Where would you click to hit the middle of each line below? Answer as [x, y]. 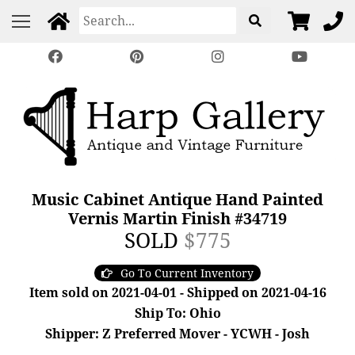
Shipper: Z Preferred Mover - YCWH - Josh [177, 334]
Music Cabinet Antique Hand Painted [177, 199]
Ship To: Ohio [177, 313]
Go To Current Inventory [187, 273]
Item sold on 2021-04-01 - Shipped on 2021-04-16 [177, 292]
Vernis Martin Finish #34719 [177, 218]
